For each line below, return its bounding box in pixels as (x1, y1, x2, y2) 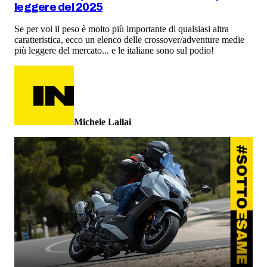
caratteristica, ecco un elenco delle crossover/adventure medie (14, 35, 244, 45)
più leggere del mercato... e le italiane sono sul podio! (14, 45, 214, 56)
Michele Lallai (74, 117, 131, 128)
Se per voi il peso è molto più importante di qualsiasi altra (14, 24, 229, 35)
